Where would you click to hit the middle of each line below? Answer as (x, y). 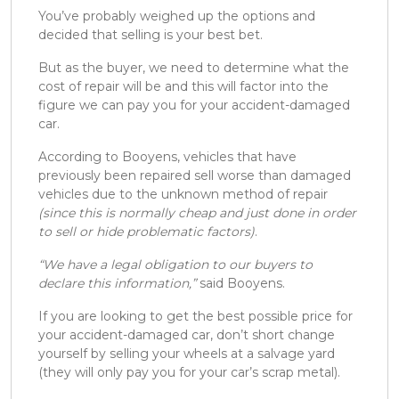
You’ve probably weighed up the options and (177, 16)
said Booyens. (240, 284)
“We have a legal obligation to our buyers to (175, 265)
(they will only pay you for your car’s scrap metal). (189, 373)
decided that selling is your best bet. (151, 35)
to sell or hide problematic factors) (147, 232)
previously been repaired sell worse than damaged (195, 176)
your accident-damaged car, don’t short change (187, 335)
